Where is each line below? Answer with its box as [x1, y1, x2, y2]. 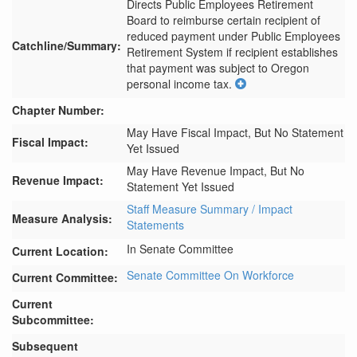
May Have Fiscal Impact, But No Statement [127, 124, 343, 140]
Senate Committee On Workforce [127, 267, 294, 283]
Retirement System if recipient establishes [127, 44, 338, 60]
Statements [127, 217, 184, 233]
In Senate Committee [127, 241, 233, 257]
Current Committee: [12, 269, 118, 285]
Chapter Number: [12, 102, 104, 118]
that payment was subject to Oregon [127, 60, 309, 76]
